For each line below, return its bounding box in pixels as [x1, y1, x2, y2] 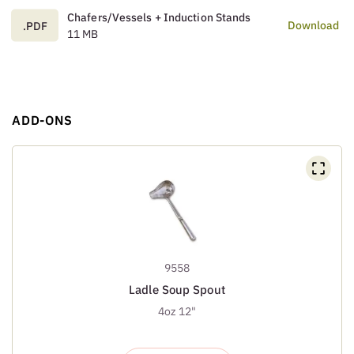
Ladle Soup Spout [129, 281, 225, 297]
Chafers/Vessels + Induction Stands [67, 9, 251, 24]
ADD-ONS [12, 111, 73, 128]
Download [288, 18, 339, 33]
